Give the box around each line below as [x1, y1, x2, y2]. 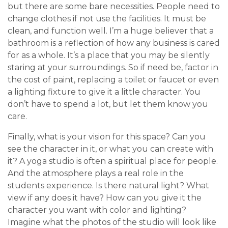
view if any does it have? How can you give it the [8, 193, 202, 203]
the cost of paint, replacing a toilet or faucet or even [8, 75, 219, 85]
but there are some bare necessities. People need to [8, 2, 220, 12]
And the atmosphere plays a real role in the [8, 168, 184, 179]
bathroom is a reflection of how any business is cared [8, 38, 220, 48]
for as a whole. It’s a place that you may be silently [8, 50, 210, 61]
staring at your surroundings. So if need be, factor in [8, 63, 218, 73]
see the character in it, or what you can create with [8, 144, 213, 154]
